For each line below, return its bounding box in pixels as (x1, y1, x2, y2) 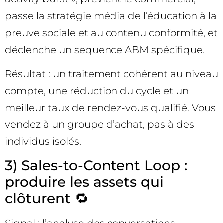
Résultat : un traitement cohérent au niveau (5, 68, 218, 80)
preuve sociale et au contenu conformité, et (5, 27, 218, 39)
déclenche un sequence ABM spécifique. (5, 44, 205, 56)
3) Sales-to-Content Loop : (5, 156, 187, 174)
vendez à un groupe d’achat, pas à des (5, 118, 194, 131)
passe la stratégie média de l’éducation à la (5, 10, 217, 22)
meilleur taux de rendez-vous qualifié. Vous (5, 102, 216, 114)
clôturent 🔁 (5, 189, 89, 207)
